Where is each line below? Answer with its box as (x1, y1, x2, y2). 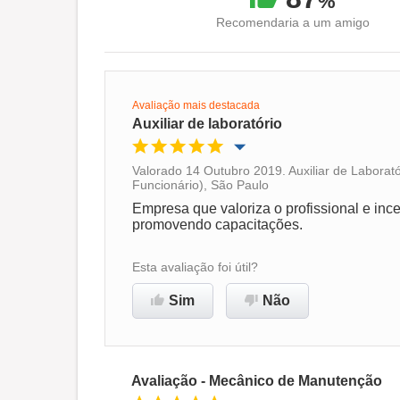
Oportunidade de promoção (151, 182, 307, 197)
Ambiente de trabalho (151, 227, 272, 242)
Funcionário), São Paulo (132, 178, 269, 193)
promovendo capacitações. (132, 217, 303, 233)
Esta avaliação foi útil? (132, 260, 258, 275)
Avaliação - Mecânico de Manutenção (131, 373, 382, 389)
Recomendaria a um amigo (216, 15, 370, 30)
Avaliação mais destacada (132, 99, 260, 112)
